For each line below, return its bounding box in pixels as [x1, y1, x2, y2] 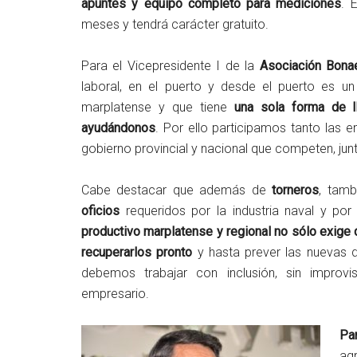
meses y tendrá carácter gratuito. [81, 16, 269, 32]
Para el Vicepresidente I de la [81, 57, 260, 73]
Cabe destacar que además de [81, 182, 273, 198]
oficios [81, 202, 120, 218]
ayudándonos [81, 120, 155, 135]
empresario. [81, 285, 149, 301]
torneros [272, 182, 320, 198]
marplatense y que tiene [81, 99, 234, 115]
